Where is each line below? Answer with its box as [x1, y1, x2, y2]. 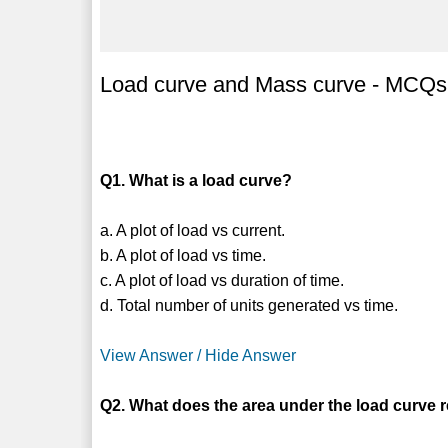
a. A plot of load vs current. [100, 221, 286, 239]
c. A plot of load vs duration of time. [100, 271, 345, 289]
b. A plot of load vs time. [100, 246, 267, 264]
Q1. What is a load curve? [100, 171, 293, 189]
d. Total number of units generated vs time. [100, 296, 399, 314]
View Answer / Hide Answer [100, 346, 297, 364]
